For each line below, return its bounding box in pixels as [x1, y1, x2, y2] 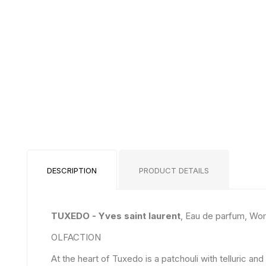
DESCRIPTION [47, 165, 97, 175]
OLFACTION [51, 231, 101, 243]
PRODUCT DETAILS [139, 165, 210, 175]
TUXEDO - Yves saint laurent [51, 210, 180, 221]
